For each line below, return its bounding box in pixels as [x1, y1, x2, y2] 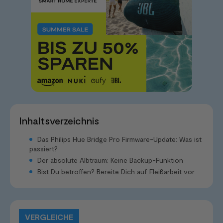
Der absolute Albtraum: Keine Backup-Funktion [37, 155, 183, 164]
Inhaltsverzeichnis [19, 114, 99, 126]
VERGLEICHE [25, 212, 73, 222]
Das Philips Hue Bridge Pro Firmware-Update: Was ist [37, 134, 202, 143]
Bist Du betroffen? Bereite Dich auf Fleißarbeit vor [37, 167, 195, 176]
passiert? [29, 144, 58, 153]
